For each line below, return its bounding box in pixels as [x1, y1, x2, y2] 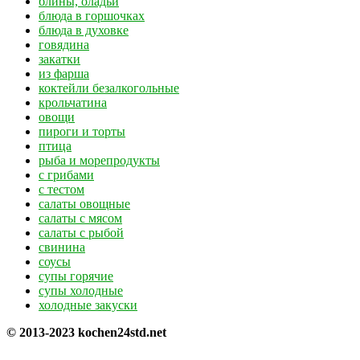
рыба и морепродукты [39, 153, 160, 167]
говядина [39, 37, 89, 51]
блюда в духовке [39, 22, 129, 37]
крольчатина [39, 95, 107, 109]
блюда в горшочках [39, 8, 145, 22]
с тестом [39, 182, 84, 196]
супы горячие [39, 268, 113, 283]
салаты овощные [39, 196, 130, 211]
